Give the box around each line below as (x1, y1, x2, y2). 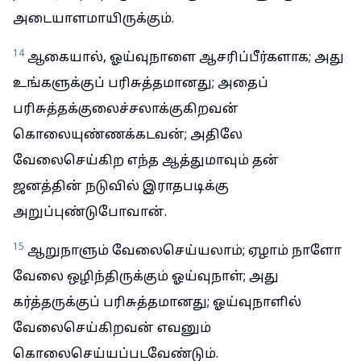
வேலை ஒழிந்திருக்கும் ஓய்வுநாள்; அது (13, 269, 279, 285)
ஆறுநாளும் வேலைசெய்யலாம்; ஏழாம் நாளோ (27, 243, 342, 259)
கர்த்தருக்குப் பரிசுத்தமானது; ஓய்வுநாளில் (13, 295, 301, 311)
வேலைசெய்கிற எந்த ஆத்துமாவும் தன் (13, 153, 279, 169)
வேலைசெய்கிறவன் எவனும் (13, 321, 211, 337)
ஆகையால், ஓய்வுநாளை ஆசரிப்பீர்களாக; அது (27, 50, 344, 66)
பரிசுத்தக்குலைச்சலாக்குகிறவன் (13, 102, 239, 118)
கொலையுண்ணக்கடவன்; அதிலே (13, 127, 243, 143)
